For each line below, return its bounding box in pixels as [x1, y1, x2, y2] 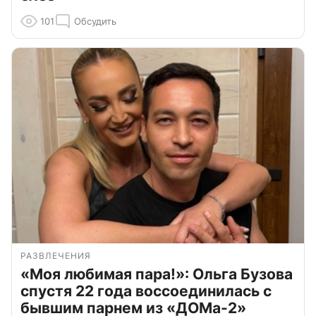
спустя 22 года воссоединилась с [20, 282, 272, 300]
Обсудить [74, 16, 116, 28]
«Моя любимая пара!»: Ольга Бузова [20, 265, 293, 284]
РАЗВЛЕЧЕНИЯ [20, 250, 91, 262]
